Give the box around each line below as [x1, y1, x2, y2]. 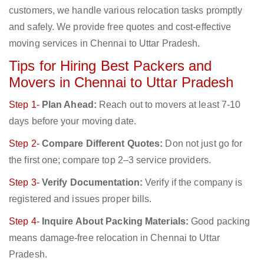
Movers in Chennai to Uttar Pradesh [9, 74, 234, 91]
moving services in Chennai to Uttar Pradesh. [9, 38, 200, 49]
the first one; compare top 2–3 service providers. [9, 155, 211, 166]
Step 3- [9, 177, 42, 188]
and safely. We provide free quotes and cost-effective [9, 22, 232, 32]
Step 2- [9, 138, 42, 149]
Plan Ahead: [41, 100, 97, 110]
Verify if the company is [142, 177, 243, 188]
